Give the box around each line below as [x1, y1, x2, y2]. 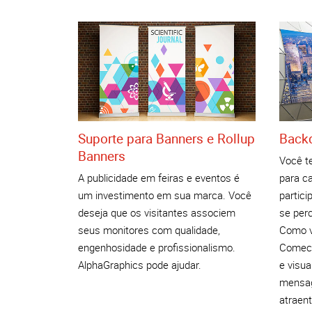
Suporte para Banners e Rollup [78, 129, 255, 148]
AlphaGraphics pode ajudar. [78, 258, 201, 272]
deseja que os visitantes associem [78, 205, 235, 220]
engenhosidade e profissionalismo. [78, 240, 235, 255]
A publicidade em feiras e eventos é [78, 171, 240, 185]
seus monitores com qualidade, [78, 223, 220, 237]
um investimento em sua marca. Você [78, 188, 251, 203]
